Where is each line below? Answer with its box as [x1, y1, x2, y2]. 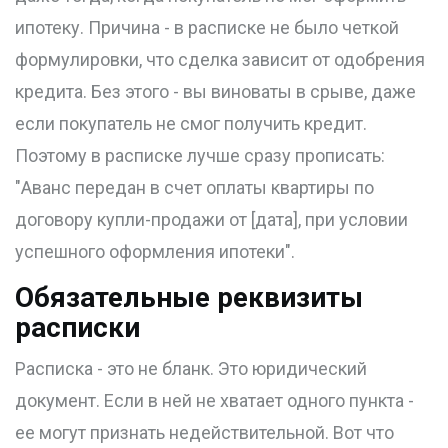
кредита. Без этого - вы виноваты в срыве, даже [15, 81, 416, 103]
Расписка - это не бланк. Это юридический [15, 358, 367, 380]
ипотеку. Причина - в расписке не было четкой [15, 17, 399, 39]
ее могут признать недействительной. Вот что [15, 422, 394, 444]
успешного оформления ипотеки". [15, 241, 295, 263]
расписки [15, 311, 140, 345]
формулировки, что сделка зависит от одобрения [15, 49, 425, 71]
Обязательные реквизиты [15, 281, 363, 315]
